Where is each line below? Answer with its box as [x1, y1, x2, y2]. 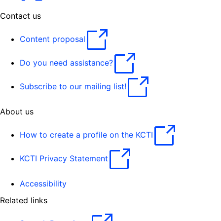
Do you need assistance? [20, 58, 113, 68]
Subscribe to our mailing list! [20, 81, 126, 92]
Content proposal [20, 34, 85, 44]
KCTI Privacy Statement [20, 153, 108, 164]
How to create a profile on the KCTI [20, 130, 153, 140]
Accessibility [20, 178, 67, 188]
